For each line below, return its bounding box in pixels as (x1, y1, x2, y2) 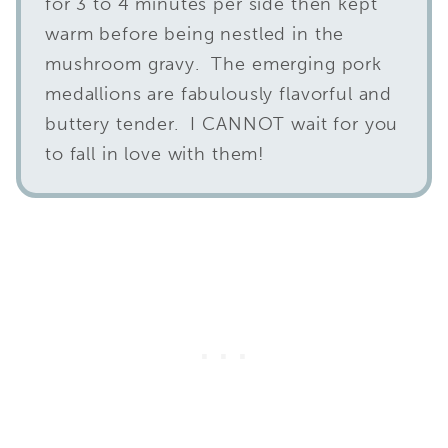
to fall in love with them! (45, 142, 266, 165)
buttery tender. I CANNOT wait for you (45, 112, 399, 135)
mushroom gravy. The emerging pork (45, 52, 382, 75)
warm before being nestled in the (45, 22, 345, 45)
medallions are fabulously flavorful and (45, 82, 393, 105)
